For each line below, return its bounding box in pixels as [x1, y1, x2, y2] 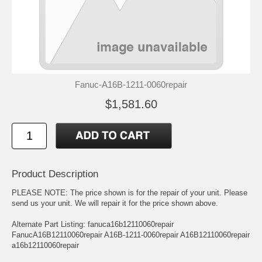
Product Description [12, 168, 98, 180]
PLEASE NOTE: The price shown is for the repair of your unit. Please [12, 188, 247, 198]
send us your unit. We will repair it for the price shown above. [12, 199, 218, 208]
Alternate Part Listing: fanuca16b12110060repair [12, 220, 174, 229]
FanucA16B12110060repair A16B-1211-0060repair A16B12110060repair [12, 230, 250, 240]
